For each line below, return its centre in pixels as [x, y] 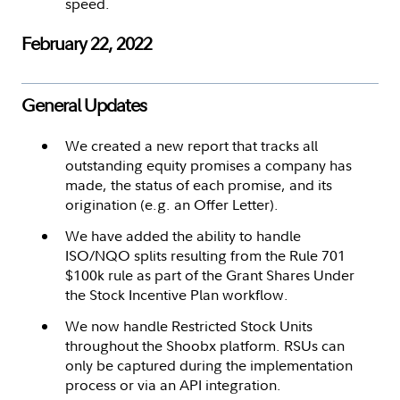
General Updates [84, 104]
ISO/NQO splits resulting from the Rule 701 [205, 255]
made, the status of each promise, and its [199, 184]
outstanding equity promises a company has [208, 165]
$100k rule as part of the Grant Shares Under [210, 275]
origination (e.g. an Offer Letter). [172, 204]
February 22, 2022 [87, 43]
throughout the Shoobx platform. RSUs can [205, 345]
